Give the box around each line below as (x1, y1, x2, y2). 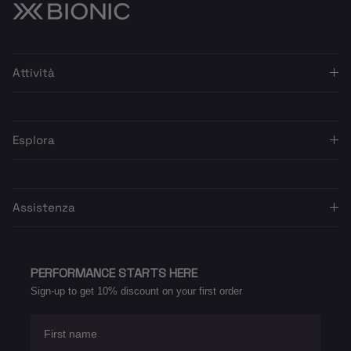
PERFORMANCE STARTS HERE (31, 264, 197, 281)
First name (30, 313, 86, 326)
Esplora (13, 132, 55, 147)
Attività (13, 64, 55, 80)
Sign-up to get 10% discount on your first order (31, 284, 242, 297)
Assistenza (13, 199, 75, 215)
